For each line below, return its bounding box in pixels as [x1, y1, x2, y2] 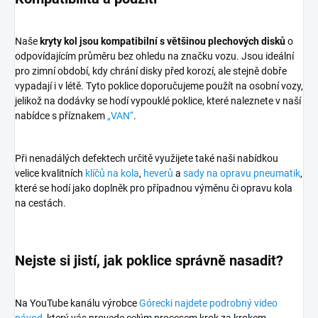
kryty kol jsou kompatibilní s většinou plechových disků [40, 35, 285, 48]
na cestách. [15, 197, 66, 209]
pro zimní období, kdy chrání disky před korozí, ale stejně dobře [15, 65, 287, 77]
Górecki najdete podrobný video [139, 297, 278, 309]
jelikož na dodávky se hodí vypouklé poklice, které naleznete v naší [15, 95, 301, 107]
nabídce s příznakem [15, 110, 107, 122]
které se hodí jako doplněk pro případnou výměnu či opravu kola [15, 182, 292, 194]
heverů [143, 168, 173, 180]
